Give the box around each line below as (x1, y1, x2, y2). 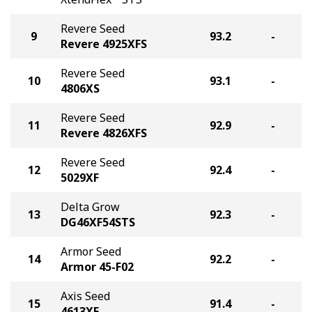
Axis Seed (61, 288, 110, 304)
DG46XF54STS (61, 214, 135, 230)
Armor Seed (61, 244, 121, 259)
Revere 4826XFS (61, 125, 147, 141)
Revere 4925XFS (61, 36, 147, 52)
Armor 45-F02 (61, 259, 134, 274)
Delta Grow (61, 199, 120, 214)
